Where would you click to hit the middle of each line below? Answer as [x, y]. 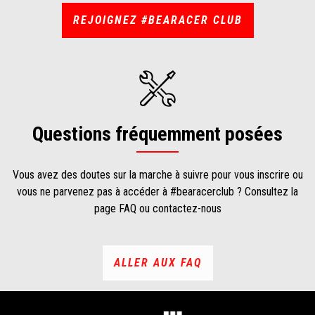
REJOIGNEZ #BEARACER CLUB [157, 20]
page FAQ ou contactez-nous [157, 208]
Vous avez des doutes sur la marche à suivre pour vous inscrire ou [157, 174]
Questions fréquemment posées [157, 134]
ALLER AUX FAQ [157, 262]
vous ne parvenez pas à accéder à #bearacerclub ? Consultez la [157, 191]
